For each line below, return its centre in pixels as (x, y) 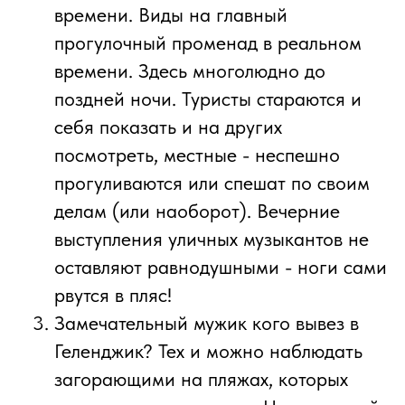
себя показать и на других (168, 127)
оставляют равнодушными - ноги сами (221, 267)
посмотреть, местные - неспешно (197, 155)
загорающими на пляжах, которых (201, 379)
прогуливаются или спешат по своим (212, 183)
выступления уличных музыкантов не (212, 239)
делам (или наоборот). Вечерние (197, 211)
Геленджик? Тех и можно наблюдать (208, 351)
